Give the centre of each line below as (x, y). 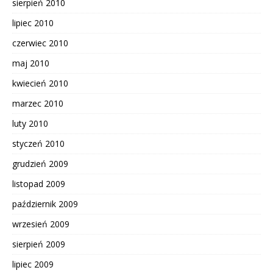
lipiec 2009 (33, 264)
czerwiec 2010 (40, 43)
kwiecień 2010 (40, 83)
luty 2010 (30, 124)
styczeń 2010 (38, 144)
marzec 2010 (38, 104)
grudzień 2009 (40, 164)
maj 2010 (31, 63)
